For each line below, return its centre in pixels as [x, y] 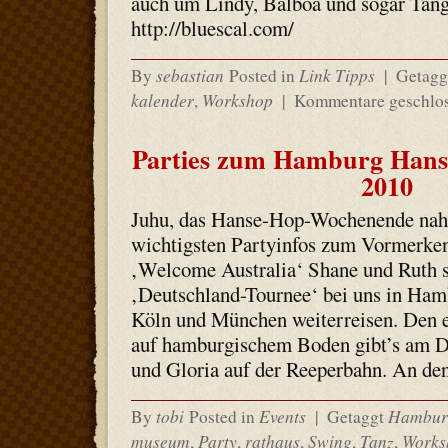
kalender [162, 100]
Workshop [237, 100]
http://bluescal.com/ [212, 28]
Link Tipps [336, 75]
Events [282, 416]
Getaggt [355, 416]
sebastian [189, 75]
